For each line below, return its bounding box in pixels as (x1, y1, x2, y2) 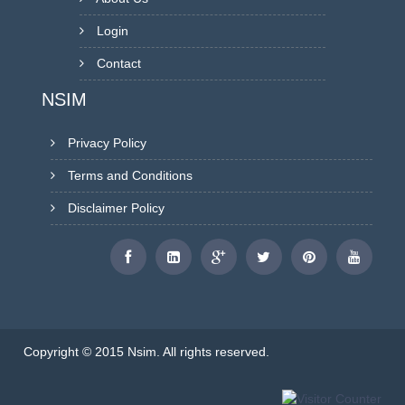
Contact (96, 56, 141, 71)
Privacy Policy (68, 136, 147, 151)
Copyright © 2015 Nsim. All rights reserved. (24, 344, 270, 360)
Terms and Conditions (68, 168, 193, 184)
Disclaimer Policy (68, 201, 165, 216)
